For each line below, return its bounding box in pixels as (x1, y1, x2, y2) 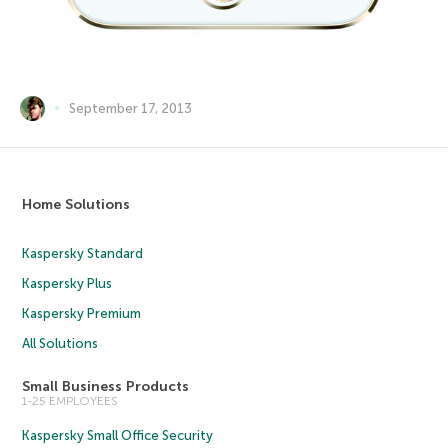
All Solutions (22, 335, 99, 351)
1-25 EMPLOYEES (22, 393, 119, 408)
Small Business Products (22, 377, 190, 395)
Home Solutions (22, 195, 131, 213)
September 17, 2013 (69, 100, 192, 116)
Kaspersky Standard (22, 245, 144, 261)
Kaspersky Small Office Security (22, 427, 214, 443)
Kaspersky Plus (22, 275, 113, 291)
